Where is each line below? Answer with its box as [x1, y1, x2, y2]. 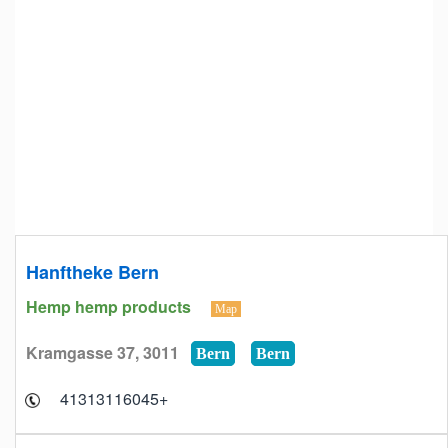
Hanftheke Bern [26, 259, 159, 285]
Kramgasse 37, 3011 [26, 341, 191, 364]
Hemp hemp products [26, 295, 195, 318]
